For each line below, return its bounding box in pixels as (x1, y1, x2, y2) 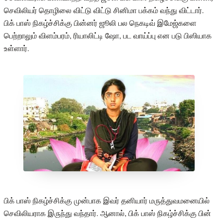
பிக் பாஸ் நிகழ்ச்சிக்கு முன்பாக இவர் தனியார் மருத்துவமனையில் (4, 195, 210, 205)
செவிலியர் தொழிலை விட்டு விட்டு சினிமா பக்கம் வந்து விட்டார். (4, 4, 204, 15)
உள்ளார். (4, 42, 29, 53)
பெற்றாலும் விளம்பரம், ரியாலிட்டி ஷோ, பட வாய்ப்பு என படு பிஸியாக (4, 30, 212, 40)
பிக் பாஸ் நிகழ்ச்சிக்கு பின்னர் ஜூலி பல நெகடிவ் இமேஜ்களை (4, 17, 197, 28)
